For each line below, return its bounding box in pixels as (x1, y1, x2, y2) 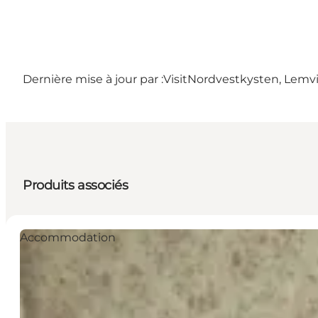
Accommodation (20, 231, 116, 245)
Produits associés (23, 177, 128, 194)
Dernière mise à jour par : (23, 72, 163, 87)
